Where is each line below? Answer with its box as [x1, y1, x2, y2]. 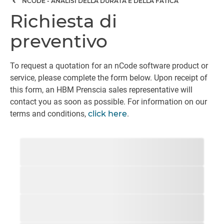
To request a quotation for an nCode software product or [10, 61, 208, 70]
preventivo [10, 30, 107, 52]
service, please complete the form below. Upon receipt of [10, 73, 207, 82]
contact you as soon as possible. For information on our [10, 97, 207, 106]
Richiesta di [10, 10, 117, 32]
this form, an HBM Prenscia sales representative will [10, 85, 192, 94]
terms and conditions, [10, 109, 88, 118]
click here [88, 109, 127, 118]
